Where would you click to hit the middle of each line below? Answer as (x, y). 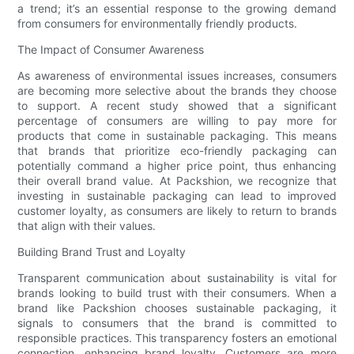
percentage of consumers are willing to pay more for (177, 120)
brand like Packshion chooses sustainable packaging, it (177, 307)
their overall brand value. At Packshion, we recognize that (177, 180)
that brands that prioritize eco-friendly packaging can (177, 150)
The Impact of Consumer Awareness (111, 49)
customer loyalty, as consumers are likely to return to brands (177, 210)
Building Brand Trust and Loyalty (102, 251)
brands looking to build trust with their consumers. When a (177, 292)
